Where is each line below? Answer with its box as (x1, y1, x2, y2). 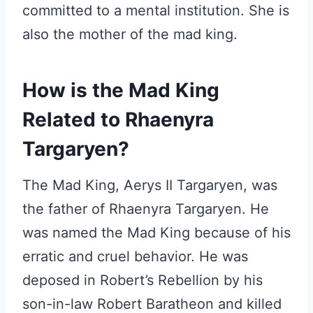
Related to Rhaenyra (22, 108, 214, 131)
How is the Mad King (22, 78, 219, 102)
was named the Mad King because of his (22, 224, 291, 241)
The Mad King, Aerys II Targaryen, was (22, 177, 277, 194)
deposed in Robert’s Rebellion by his (22, 272, 263, 289)
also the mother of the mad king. (22, 26, 238, 43)
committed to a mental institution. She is (22, 2, 289, 19)
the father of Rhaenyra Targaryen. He (22, 201, 269, 217)
